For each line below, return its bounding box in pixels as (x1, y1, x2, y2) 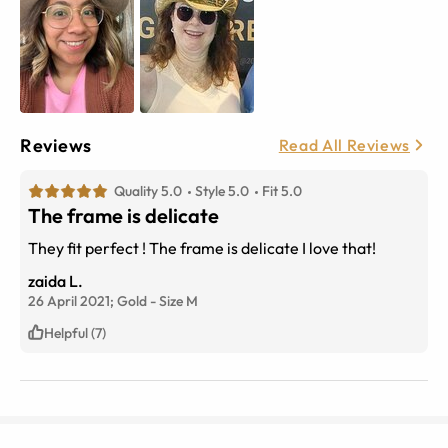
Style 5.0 (195, 181, 249, 200)
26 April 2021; (28, 291, 117, 310)
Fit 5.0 (262, 181, 302, 200)
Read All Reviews (278, 135, 410, 156)
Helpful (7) (44, 323, 106, 342)
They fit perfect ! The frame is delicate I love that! (28, 237, 376, 258)
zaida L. (28, 270, 83, 291)
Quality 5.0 (114, 181, 182, 200)
